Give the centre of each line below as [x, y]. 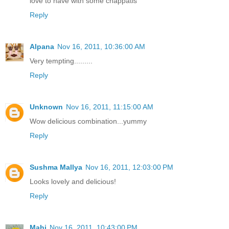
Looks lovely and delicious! [73, 181]
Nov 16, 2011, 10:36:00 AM [101, 46]
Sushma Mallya [56, 167]
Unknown [46, 107]
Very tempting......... [61, 61]
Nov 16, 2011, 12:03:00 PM [129, 167]
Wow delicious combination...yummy [88, 121]
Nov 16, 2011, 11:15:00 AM [110, 107]
